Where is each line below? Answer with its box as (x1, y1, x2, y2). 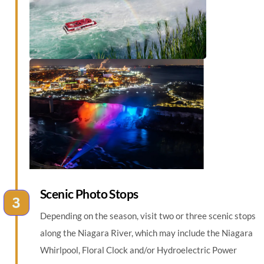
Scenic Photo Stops (39, 186, 138, 202)
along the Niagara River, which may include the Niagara (39, 227, 253, 239)
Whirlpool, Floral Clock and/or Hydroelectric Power (39, 245, 237, 256)
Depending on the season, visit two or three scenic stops (39, 210, 256, 222)
